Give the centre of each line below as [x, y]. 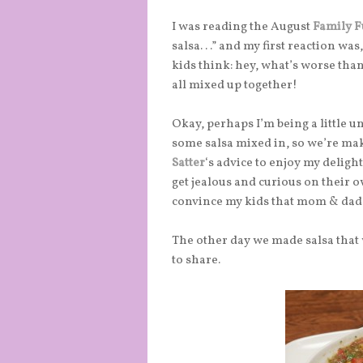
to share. [196, 261]
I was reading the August [242, 28]
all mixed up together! [235, 86]
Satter [188, 164]
